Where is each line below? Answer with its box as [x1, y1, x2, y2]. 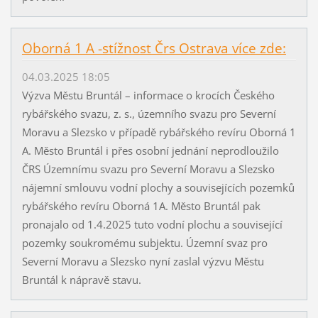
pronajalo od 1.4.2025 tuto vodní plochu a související [21, 217, 283, 232]
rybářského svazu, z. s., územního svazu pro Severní [21, 106, 276, 121]
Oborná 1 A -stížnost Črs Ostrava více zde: [21, 39, 286, 58]
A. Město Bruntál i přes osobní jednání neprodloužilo [21, 143, 279, 158]
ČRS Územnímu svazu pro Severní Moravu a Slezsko [21, 162, 275, 177]
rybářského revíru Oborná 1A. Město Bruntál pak [21, 199, 261, 214]
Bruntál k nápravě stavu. [21, 273, 141, 287]
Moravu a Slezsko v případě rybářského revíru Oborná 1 [21, 125, 296, 140]
